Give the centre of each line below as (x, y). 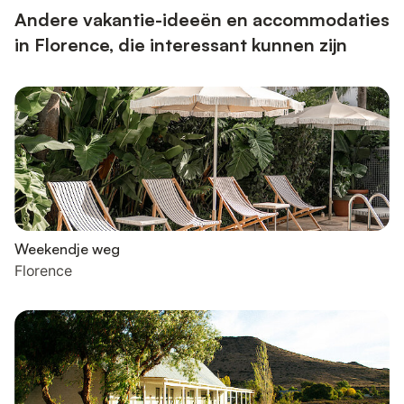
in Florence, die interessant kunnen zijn (181, 45)
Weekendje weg (67, 249)
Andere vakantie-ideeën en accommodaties (202, 19)
